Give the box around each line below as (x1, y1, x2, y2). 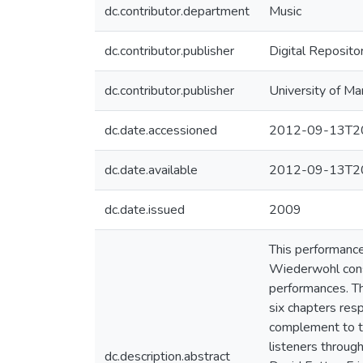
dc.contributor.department (105, 2, 250, 20)
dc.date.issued (105, 201, 185, 219)
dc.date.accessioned (105, 122, 217, 139)
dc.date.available (105, 161, 198, 179)
